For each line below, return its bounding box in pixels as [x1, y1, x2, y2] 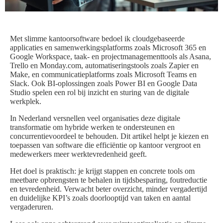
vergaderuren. [10, 203, 53, 212]
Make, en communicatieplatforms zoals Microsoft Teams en [10, 70, 197, 79]
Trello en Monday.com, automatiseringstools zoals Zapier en [10, 61, 199, 70]
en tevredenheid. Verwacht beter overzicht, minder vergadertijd [10, 185, 207, 194]
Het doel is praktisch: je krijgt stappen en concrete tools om [10, 167, 195, 176]
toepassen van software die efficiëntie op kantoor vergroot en [10, 141, 201, 150]
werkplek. [10, 97, 41, 106]
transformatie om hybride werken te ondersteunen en [10, 123, 175, 132]
